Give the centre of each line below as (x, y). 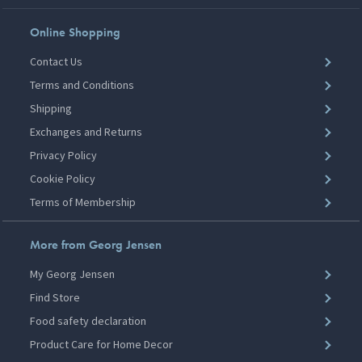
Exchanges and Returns (86, 132)
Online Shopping (76, 32)
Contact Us (57, 61)
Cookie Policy (63, 179)
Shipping (51, 108)
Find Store (55, 297)
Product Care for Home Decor (102, 344)
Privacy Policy (64, 155)
